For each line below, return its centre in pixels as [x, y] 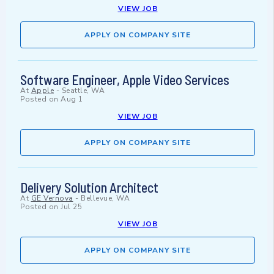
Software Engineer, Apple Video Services [125, 80]
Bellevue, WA [105, 198]
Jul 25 [71, 207]
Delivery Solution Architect [89, 187]
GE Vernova [52, 198]
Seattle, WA [83, 91]
